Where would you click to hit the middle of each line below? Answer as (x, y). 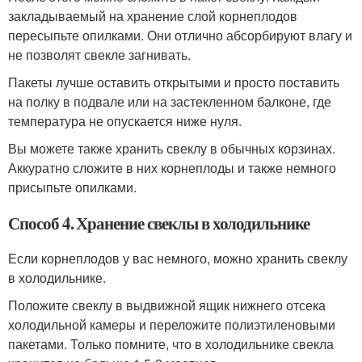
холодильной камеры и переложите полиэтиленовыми (172, 324)
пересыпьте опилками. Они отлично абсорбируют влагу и (180, 35)
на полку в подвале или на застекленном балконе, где (170, 101)
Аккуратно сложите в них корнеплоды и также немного (172, 167)
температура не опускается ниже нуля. (125, 120)
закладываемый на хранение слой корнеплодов (153, 15)
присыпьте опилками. (72, 187)
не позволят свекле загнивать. (99, 54)
